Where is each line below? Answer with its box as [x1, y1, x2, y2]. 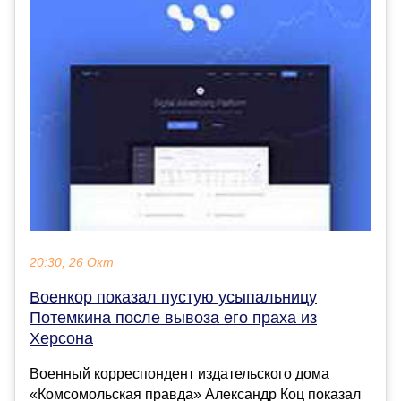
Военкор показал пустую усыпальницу [30, 287, 317, 306]
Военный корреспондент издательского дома [30, 365, 329, 381]
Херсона [30, 328, 93, 347]
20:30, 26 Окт [30, 255, 114, 269]
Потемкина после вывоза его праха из [30, 308, 317, 327]
